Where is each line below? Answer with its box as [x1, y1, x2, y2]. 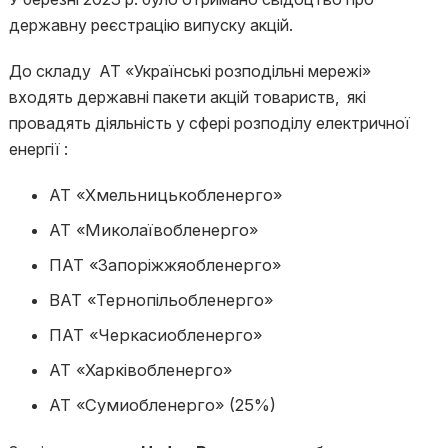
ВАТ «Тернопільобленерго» [48, 290, 273, 310]
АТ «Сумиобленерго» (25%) [48, 395, 276, 415]
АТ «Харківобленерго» [48, 360, 232, 380]
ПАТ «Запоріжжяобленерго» [48, 255, 281, 275]
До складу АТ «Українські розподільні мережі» [8, 61, 375, 81]
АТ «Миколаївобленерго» [48, 220, 258, 240]
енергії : [8, 139, 68, 159]
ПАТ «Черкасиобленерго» [48, 325, 262, 345]
